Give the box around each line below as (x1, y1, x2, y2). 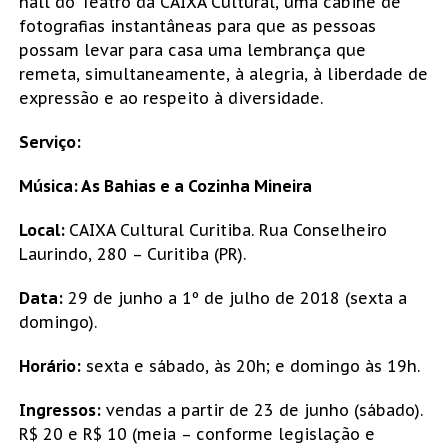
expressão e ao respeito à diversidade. (18, 87, 323, 108)
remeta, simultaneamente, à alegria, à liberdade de (18, 63, 428, 84)
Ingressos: (18, 399, 101, 420)
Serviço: (18, 131, 81, 152)
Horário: (18, 355, 81, 376)
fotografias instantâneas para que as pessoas (18, 15, 376, 36)
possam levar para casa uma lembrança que (18, 39, 366, 60)
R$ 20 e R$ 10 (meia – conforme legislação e (18, 423, 375, 444)
